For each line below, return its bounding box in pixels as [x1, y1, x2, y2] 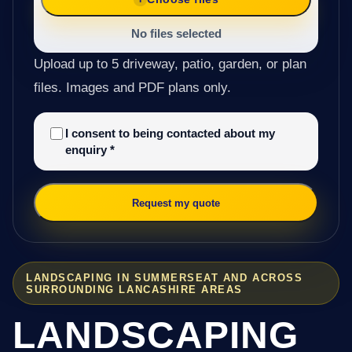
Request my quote [132, 196, 220, 209]
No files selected [130, 27, 222, 41]
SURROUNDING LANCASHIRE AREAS [26, 283, 244, 295]
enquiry [64, 143, 110, 157]
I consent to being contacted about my [64, 126, 275, 141]
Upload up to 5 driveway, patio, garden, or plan [33, 57, 306, 72]
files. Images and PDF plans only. [33, 80, 231, 96]
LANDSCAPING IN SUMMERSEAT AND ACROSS [26, 271, 303, 284]
